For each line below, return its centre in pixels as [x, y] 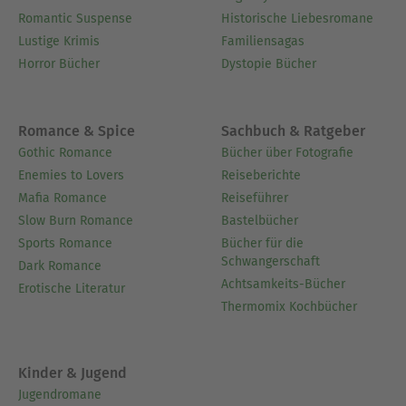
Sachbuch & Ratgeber [293, 130]
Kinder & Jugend [72, 373]
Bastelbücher [260, 220]
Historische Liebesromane [297, 18]
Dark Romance [60, 266]
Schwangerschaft [271, 261]
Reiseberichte [261, 175]
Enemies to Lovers [71, 175]
